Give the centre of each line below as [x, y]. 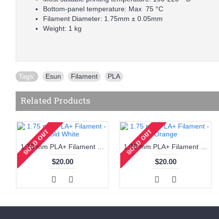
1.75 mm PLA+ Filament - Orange [204, 147]
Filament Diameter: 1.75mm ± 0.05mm [103, 19]
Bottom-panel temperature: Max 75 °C [103, 9]
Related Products [55, 100]
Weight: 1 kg [62, 28]
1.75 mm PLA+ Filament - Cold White [101, 147]
